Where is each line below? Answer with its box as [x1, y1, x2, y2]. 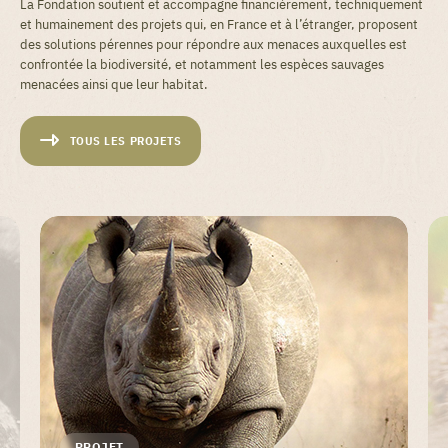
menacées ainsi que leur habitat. [20, 75, 208, 93]
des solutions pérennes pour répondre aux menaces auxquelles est [20, 35, 407, 53]
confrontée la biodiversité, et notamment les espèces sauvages [20, 55, 384, 73]
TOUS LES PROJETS [69, 133, 182, 148]
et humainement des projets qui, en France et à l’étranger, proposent [20, 15, 418, 33]
